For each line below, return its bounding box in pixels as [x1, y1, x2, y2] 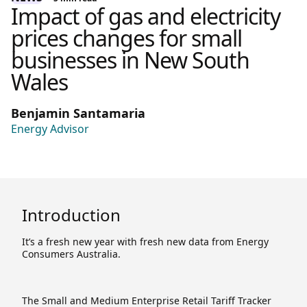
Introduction [22, 203, 121, 226]
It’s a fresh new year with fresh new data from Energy [22, 234, 269, 248]
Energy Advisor [11, 121, 89, 136]
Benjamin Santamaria [11, 104, 145, 121]
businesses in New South [11, 45, 249, 75]
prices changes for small [11, 23, 242, 53]
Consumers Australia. [22, 247, 121, 260]
